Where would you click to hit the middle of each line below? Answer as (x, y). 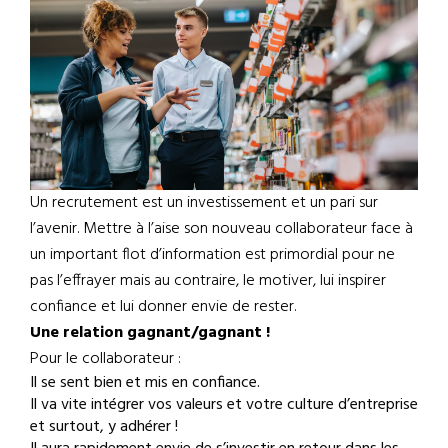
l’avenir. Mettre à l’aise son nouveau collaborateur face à (221, 228)
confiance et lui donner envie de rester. (163, 306)
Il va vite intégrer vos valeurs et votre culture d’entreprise (224, 404)
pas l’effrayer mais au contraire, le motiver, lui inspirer (208, 280)
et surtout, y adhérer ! (104, 426)
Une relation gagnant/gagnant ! (150, 332)
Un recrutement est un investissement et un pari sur (204, 202)
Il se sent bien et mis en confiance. (145, 382)
